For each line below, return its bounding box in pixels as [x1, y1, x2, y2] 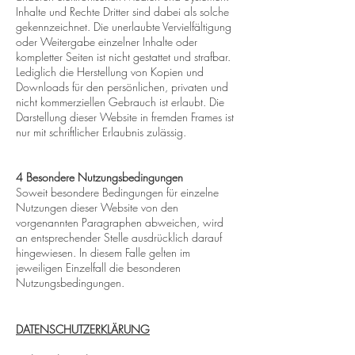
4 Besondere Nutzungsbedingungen [16, 170, 183, 185]
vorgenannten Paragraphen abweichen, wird [16, 215, 223, 230]
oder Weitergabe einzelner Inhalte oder [16, 34, 197, 49]
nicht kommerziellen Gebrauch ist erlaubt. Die [16, 94, 224, 109]
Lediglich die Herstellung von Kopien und [16, 64, 204, 79]
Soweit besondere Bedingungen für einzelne [16, 185, 219, 200]
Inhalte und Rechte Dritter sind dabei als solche [16, 4, 229, 19]
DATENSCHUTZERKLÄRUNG [16, 322, 150, 337]
